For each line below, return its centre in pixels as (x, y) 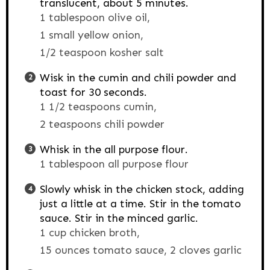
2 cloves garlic (206, 250)
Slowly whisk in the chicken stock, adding (142, 189)
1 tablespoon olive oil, (95, 17)
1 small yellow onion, (92, 35)
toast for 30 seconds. (93, 92)
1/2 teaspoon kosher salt (102, 52)
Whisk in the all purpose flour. (114, 149)
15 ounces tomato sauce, (103, 250)
